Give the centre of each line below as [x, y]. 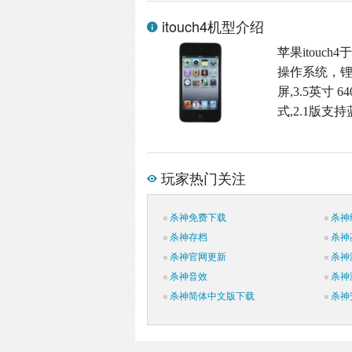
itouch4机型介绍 [211, 26]
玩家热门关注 [202, 178]
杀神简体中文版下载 [211, 297]
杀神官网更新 [197, 257]
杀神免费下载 [197, 218]
